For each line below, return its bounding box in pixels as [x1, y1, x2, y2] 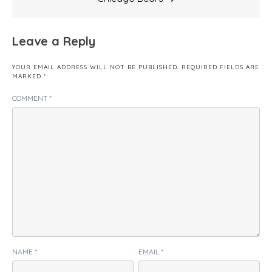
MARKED [12, 72, 44, 80]
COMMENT [12, 93, 49, 103]
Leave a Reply [12, 33, 95, 49]
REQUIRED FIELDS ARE [182, 63, 259, 71]
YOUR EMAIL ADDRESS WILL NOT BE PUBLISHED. [12, 63, 179, 71]
